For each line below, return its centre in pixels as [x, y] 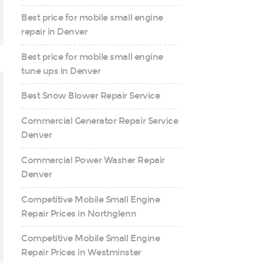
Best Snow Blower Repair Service [91, 96]
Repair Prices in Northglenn [79, 213]
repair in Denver [55, 31]
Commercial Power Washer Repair [93, 160]
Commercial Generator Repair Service [100, 121]
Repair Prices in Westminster [81, 253]
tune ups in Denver [61, 71]
